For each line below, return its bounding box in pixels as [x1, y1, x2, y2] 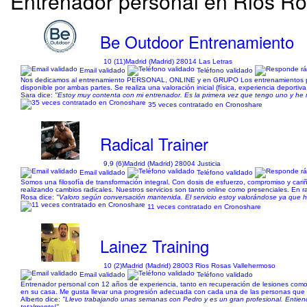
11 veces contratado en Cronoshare [147, 202, 261, 210]
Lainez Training [100, 234, 210, 258]
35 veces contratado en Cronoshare [148, 100, 262, 108]
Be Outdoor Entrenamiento [100, 29, 295, 53]
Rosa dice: [21, 193, 56, 201]
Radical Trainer [100, 132, 209, 156]
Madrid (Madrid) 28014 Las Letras [125, 58, 233, 65]
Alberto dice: [21, 295, 62, 303]
